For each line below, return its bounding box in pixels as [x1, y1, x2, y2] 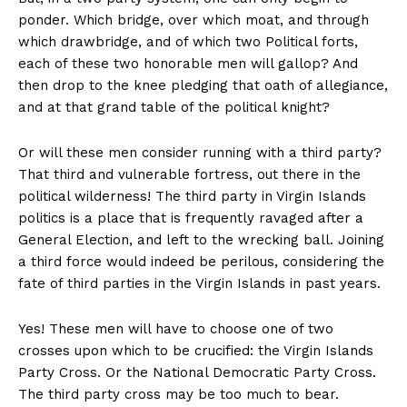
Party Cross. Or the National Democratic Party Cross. [18, 364, 376, 382]
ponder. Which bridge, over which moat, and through [18, 12, 369, 29]
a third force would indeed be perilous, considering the [18, 253, 384, 271]
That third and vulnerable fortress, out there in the [18, 166, 361, 184]
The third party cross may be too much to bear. [18, 386, 339, 403]
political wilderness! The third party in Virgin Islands [18, 188, 366, 205]
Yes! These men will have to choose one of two [18, 321, 333, 338]
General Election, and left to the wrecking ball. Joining [18, 232, 384, 249]
